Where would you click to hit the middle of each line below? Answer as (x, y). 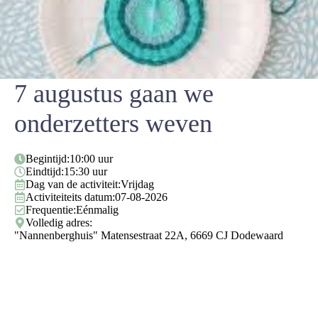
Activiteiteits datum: (70, 197)
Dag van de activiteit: (73, 184)
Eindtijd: (45, 171)
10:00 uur (91, 158)
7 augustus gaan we (114, 93)
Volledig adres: (59, 222)
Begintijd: (48, 158)
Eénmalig (97, 209)
